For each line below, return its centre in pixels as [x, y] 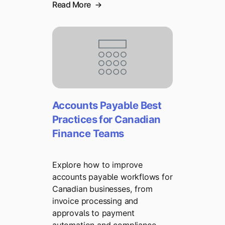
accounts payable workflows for [113, 177]
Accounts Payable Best [107, 105]
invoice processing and [95, 201]
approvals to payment [93, 213]
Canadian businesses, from [102, 189]
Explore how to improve [97, 165]
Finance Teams [88, 133]
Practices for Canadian [106, 119]
